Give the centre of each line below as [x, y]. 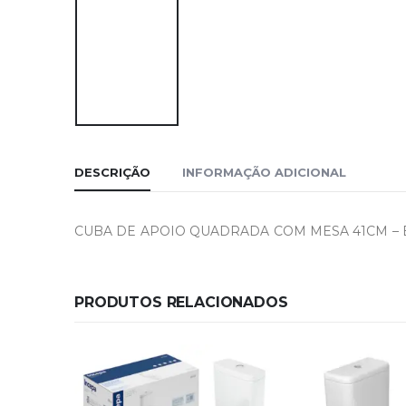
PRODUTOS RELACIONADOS [181, 302]
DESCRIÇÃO [112, 172]
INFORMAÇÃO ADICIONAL [264, 172]
